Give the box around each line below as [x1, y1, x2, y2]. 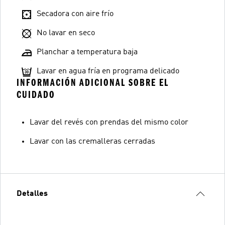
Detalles [17, 189, 48, 198]
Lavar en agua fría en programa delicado [37, 67, 179, 75]
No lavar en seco [37, 29, 95, 37]
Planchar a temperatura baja [37, 48, 138, 56]
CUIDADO [17, 88, 55, 100]
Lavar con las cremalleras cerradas [30, 137, 155, 146]
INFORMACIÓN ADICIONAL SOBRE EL [17, 76, 169, 88]
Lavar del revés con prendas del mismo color [30, 118, 188, 127]
